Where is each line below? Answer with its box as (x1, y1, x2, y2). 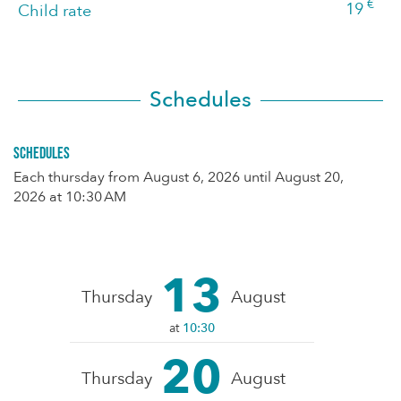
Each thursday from (13, 166, 143, 187)
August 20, (275, 166, 344, 187)
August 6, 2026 (143, 166, 240, 187)
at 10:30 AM (49, 186, 126, 207)
